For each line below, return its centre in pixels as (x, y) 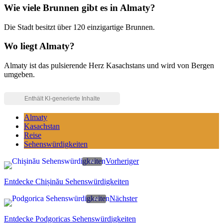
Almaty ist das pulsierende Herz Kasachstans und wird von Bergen (109, 65)
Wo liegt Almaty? (39, 46)
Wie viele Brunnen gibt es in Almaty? (80, 7)
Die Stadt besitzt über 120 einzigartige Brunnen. (79, 27)
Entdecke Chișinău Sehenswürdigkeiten (66, 181)
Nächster (123, 198)
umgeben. (19, 74)
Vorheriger (122, 161)
